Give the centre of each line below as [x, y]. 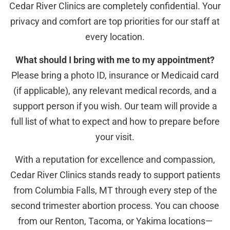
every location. [115, 37]
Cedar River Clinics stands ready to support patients [115, 175]
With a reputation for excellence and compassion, [115, 160]
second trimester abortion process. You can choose [115, 206]
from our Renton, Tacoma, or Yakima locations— [115, 221]
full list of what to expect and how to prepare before [115, 121]
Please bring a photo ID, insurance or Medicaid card [115, 75]
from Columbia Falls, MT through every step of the [115, 190]
